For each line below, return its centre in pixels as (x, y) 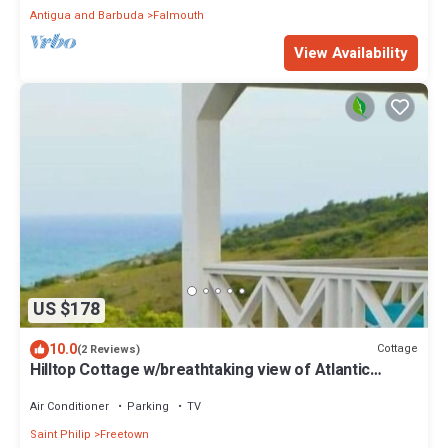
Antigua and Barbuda (87, 15)
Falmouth (178, 15)
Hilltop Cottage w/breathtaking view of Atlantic (200, 369)
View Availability (351, 52)
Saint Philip (60, 434)
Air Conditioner (69, 406)
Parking (148, 406)
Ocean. (56, 387)
